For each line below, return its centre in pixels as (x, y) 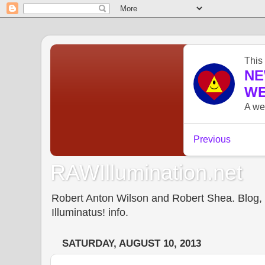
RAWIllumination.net (146, 172)
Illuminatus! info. (90, 212)
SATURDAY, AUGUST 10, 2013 (132, 244)
